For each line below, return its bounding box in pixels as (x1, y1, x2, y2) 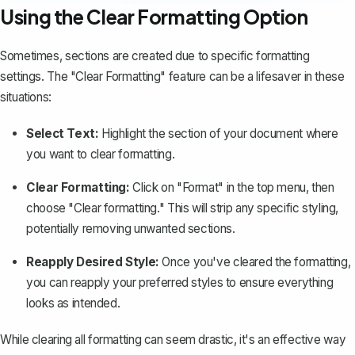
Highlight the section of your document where (98, 126, 338, 142)
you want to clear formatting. (26, 147, 175, 162)
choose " (26, 200, 74, 216)
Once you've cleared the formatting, (158, 254, 351, 270)
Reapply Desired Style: (26, 254, 159, 270)
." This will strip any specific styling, (157, 200, 339, 216)
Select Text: (26, 126, 99, 142)
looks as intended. (26, 296, 120, 311)
